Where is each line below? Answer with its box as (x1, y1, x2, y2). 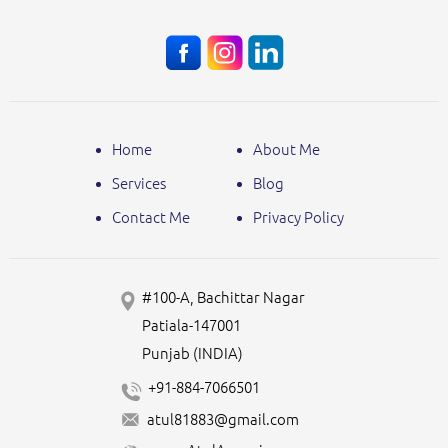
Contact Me (112, 208, 190, 226)
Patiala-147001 (141, 316, 241, 334)
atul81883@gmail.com (147, 411, 300, 429)
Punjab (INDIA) (141, 344, 243, 362)
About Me (252, 140, 320, 158)
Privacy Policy (252, 208, 344, 226)
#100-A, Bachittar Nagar (141, 288, 305, 306)
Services (112, 174, 166, 192)
